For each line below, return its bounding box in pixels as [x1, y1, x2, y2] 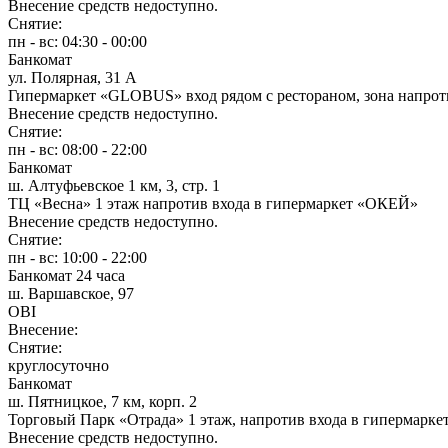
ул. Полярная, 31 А [8, 68, 137, 86]
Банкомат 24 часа [8, 266, 125, 284]
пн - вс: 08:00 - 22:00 [8, 140, 147, 158]
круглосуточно [8, 356, 109, 374]
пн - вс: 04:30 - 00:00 [8, 32, 147, 50]
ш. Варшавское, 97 [8, 284, 134, 302]
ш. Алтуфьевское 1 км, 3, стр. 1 [8, 176, 220, 194]
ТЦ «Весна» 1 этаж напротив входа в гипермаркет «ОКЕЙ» [8, 194, 418, 212]
